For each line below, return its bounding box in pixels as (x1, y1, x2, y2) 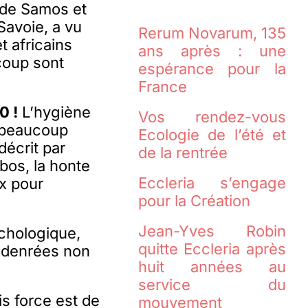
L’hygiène (18, 103, 91, 122)
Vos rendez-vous (137, 108, 287, 126)
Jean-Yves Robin (137, 222, 287, 241)
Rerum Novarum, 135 (137, 24, 287, 43)
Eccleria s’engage (137, 174, 287, 192)
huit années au (137, 258, 287, 276)
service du (137, 276, 287, 294)
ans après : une (137, 42, 287, 60)
